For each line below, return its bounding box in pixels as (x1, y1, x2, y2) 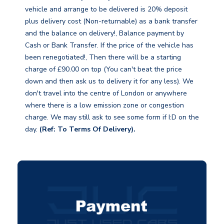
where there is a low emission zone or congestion (25, 100, 184, 110)
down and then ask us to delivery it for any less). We (25, 76, 193, 86)
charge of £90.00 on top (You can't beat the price (25, 64, 182, 74)
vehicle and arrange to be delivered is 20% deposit (25, 4, 187, 14)
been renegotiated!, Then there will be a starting (25, 52, 181, 62)
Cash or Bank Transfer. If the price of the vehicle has (25, 40, 193, 50)
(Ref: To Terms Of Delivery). (39, 124, 135, 134)
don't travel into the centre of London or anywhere (25, 88, 187, 98)
